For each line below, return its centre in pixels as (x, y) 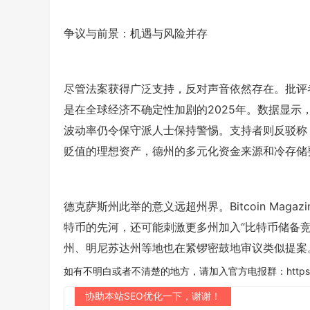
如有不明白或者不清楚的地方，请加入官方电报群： (175, 271)
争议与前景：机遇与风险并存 (136, 33)
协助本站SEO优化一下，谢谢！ (153, 296)
